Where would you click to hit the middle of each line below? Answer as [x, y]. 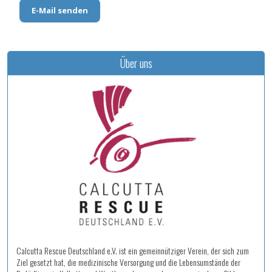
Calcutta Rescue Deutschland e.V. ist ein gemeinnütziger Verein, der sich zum [133, 251]
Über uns [136, 63]
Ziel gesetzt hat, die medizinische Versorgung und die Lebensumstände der [128, 262]
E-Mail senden [60, 10]
